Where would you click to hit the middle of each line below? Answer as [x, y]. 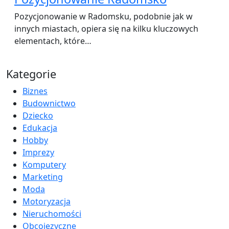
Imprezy [38, 152]
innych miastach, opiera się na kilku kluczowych [106, 28]
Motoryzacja [47, 201]
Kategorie [31, 74]
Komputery [44, 164]
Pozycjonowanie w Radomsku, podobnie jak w [104, 16]
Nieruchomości [52, 213]
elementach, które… [53, 41]
